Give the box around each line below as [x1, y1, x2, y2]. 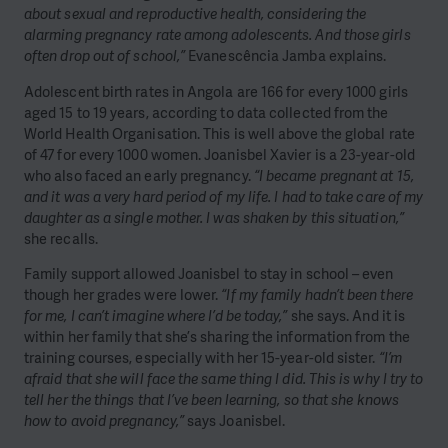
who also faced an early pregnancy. [24, 165, 254, 186]
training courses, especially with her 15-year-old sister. [24, 348, 379, 369]
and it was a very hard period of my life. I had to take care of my [24, 186, 424, 207]
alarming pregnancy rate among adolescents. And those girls [24, 25, 411, 46]
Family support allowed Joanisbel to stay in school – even [24, 264, 394, 285]
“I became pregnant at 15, [253, 165, 414, 186]
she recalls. [24, 228, 98, 249]
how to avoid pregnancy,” [24, 411, 184, 432]
